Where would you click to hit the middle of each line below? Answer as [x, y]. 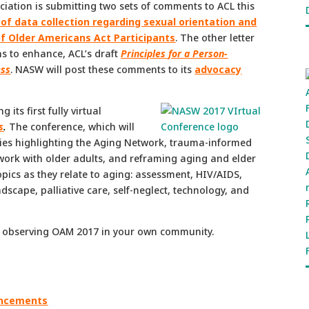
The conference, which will [72, 126]
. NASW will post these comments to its [103, 69]
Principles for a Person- [175, 53]
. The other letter [215, 37]
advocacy [218, 69]
